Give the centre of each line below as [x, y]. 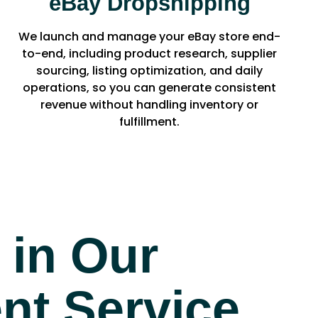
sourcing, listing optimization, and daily [150, 70]
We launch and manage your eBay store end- [150, 36]
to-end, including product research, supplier [150, 53]
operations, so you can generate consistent [150, 87]
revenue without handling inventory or [150, 104]
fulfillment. [150, 121]
